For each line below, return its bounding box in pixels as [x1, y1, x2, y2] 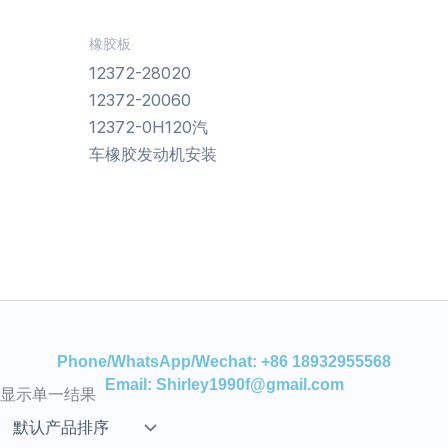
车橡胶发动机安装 [88, 144, 217, 165]
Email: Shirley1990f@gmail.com [104, 375, 344, 393]
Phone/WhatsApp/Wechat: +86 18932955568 [57, 352, 391, 370]
